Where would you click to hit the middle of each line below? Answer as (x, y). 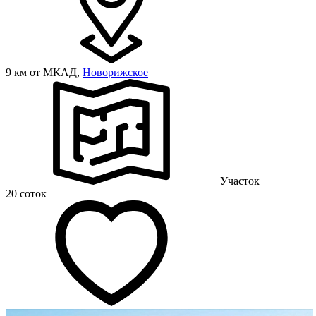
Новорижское (115, 72)
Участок (240, 181)
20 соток (26, 193)
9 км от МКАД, (44, 72)
